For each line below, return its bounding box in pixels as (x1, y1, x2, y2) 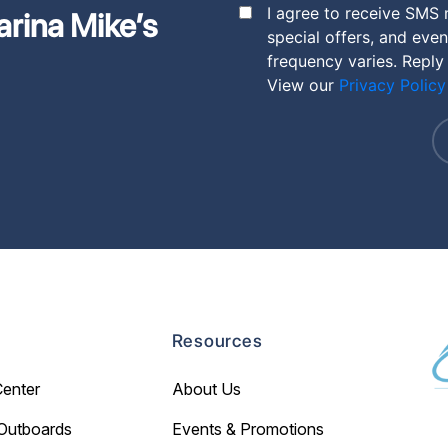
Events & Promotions (171, 419, 324, 440)
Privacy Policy (339, 75, 446, 96)
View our (267, 75, 339, 96)
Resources (171, 330, 263, 352)
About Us (171, 379, 241, 400)
